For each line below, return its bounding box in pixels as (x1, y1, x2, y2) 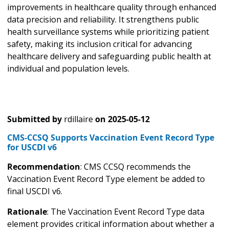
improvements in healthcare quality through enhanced (7, 1, 216, 13)
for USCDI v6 (7, 141, 57, 153)
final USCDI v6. (7, 185, 62, 197)
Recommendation (7, 161, 80, 172)
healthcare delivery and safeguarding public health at (7, 50, 211, 62)
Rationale (7, 205, 47, 217)
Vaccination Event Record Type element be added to (7, 173, 205, 185)
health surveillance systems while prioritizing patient (7, 26, 209, 37)
